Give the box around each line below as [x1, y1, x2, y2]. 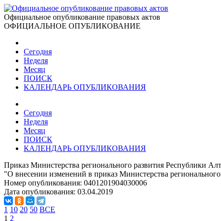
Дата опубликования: [4, 187, 77, 196]
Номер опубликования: [4, 179, 84, 187]
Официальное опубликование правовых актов [4, 13, 160, 21]
